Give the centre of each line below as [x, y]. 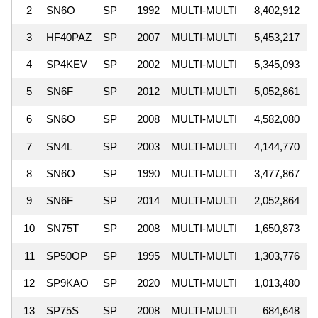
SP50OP [67, 256]
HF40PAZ [69, 37]
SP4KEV [67, 64]
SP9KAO [67, 283]
